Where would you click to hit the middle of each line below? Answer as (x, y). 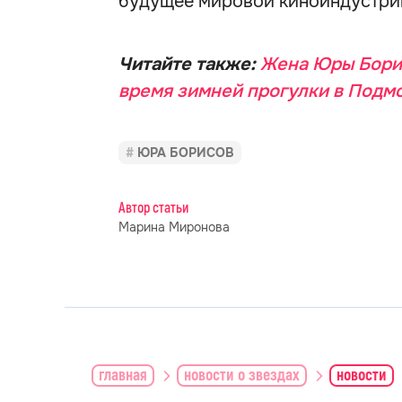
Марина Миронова (174, 227)
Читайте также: (189, 64)
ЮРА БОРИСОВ (186, 153)
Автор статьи (153, 208)
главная (123, 375)
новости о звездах (242, 375)
